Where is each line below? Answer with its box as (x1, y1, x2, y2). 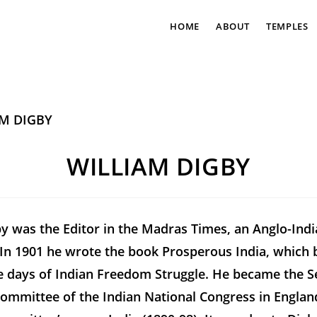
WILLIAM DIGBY (67, 150, 250, 183)
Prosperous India (162, 243, 266, 260)
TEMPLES (266, 20, 309, 33)
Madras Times (142, 220, 227, 238)
